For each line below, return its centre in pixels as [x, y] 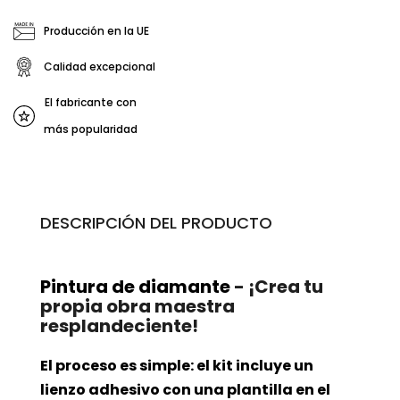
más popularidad [91, 129]
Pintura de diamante [135, 287]
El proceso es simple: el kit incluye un [177, 366]
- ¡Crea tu [277, 287]
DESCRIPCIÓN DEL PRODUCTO [156, 223]
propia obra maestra [137, 307]
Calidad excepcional [100, 67]
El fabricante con [91, 103]
